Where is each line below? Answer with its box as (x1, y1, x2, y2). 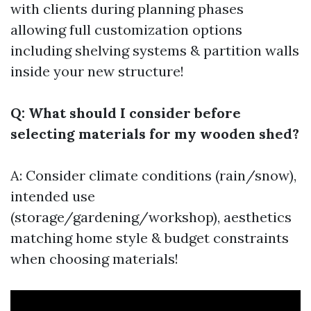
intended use (10, 187, 95, 205)
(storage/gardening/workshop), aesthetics (10, 208, 292, 226)
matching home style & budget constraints (10, 229, 289, 246)
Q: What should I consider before (10, 104, 241, 121)
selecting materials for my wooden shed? (10, 125, 299, 142)
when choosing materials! (10, 250, 178, 267)
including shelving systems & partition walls (10, 42, 299, 59)
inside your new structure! (10, 62, 184, 80)
